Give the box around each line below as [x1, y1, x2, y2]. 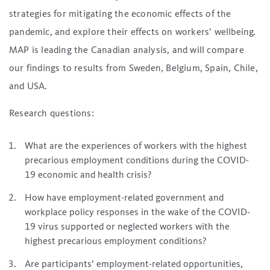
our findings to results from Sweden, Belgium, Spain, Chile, [9, 63, 258, 74]
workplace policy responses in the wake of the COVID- [25, 207, 250, 218]
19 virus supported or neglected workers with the [25, 222, 230, 232]
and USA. [9, 81, 48, 92]
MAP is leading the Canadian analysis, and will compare [9, 45, 244, 55]
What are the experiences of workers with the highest [25, 141, 247, 151]
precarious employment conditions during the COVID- [25, 155, 249, 166]
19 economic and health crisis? [25, 170, 152, 180]
